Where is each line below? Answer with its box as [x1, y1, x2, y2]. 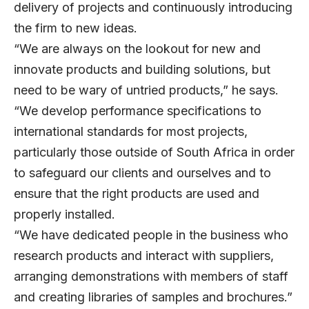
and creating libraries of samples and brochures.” [14, 290, 292, 305]
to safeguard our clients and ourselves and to [14, 166, 271, 181]
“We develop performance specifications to [14, 103, 261, 119]
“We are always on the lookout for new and [14, 41, 261, 57]
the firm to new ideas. [14, 21, 137, 36]
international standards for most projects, [14, 124, 248, 139]
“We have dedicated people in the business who [14, 228, 288, 243]
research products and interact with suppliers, [14, 248, 274, 263]
